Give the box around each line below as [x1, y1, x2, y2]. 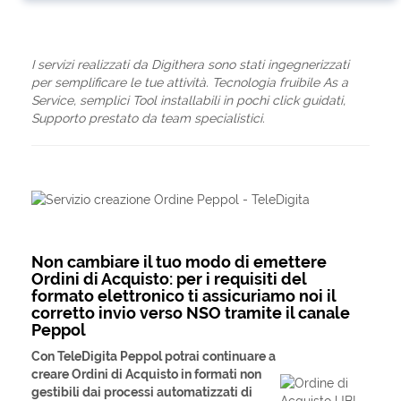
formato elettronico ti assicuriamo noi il [31, 286, 336, 305]
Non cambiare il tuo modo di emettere [31, 252, 327, 271]
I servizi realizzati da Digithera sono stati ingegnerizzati [31, 57, 349, 72]
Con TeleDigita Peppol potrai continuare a [31, 349, 276, 363]
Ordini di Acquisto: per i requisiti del [31, 269, 306, 288]
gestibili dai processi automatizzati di [31, 385, 252, 399]
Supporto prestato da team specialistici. [31, 111, 265, 125]
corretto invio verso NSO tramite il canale [31, 303, 350, 322]
